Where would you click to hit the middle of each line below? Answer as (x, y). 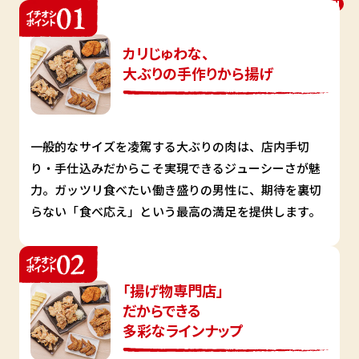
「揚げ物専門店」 (173, 290)
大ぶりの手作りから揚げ (198, 73)
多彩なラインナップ (183, 331)
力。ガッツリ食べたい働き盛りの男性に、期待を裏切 (176, 190)
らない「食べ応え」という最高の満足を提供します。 (176, 212)
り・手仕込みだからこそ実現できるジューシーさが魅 (176, 168)
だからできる (162, 311)
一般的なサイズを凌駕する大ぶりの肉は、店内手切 (170, 147)
